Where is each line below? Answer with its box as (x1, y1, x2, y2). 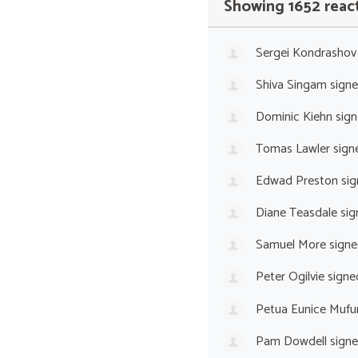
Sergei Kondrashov (255, 42, 356, 64)
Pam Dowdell (255, 330, 327, 352)
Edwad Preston (255, 170, 338, 192)
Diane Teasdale (255, 202, 337, 225)
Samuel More (255, 234, 326, 257)
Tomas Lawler (255, 137, 330, 160)
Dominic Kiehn (255, 105, 332, 128)
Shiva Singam (255, 74, 327, 96)
